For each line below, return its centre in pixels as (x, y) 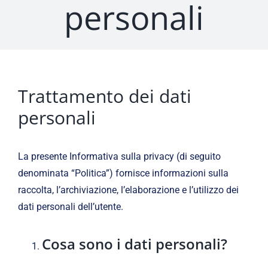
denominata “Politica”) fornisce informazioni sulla (123, 173)
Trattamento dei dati (104, 96)
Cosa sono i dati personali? (134, 244)
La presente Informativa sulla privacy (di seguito (119, 157)
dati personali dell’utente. (70, 207)
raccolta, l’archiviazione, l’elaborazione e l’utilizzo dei (128, 190)
